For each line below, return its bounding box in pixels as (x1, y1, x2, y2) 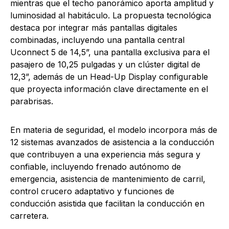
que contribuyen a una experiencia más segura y (10, 149, 200, 159)
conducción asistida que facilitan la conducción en (10, 198, 204, 209)
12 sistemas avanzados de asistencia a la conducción (10, 136, 214, 147)
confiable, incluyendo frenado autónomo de (10, 161, 181, 172)
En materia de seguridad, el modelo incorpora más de (10, 124, 217, 135)
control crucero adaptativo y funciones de (10, 186, 174, 196)
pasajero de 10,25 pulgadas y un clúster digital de (10, 59, 200, 70)
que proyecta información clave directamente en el (10, 83, 208, 94)
